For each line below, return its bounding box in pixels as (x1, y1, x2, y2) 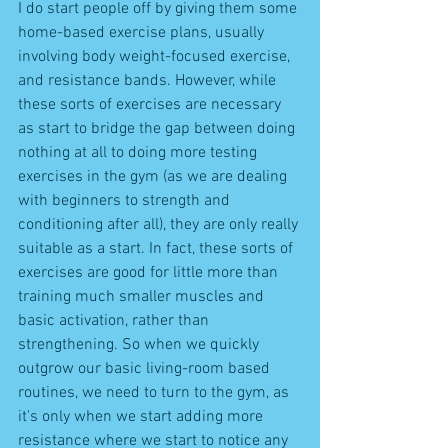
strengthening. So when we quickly (18, 334, 263, 355)
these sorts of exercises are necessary (18, 94, 285, 115)
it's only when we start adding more (18, 406, 267, 427)
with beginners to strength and (18, 190, 234, 211)
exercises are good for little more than (18, 262, 282, 283)
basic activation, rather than (18, 310, 213, 331)
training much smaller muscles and (18, 286, 268, 307)
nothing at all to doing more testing (18, 142, 261, 163)
